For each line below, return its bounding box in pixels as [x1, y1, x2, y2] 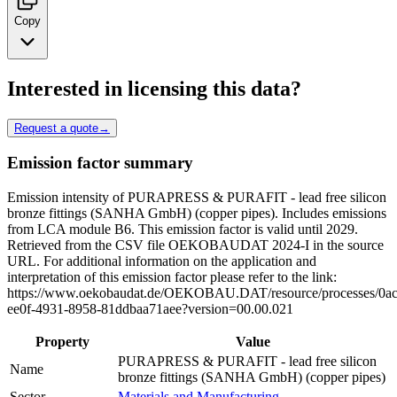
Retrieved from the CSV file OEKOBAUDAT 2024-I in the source [7, 237, 384, 253]
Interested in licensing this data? [7, 76, 301, 100]
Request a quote [14, 121, 98, 135]
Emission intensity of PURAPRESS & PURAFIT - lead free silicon [7, 190, 386, 206]
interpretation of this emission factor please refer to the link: [7, 269, 337, 285]
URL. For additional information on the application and [7, 253, 316, 269]
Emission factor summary [7, 153, 193, 173]
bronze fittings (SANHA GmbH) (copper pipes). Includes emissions [7, 206, 386, 222]
